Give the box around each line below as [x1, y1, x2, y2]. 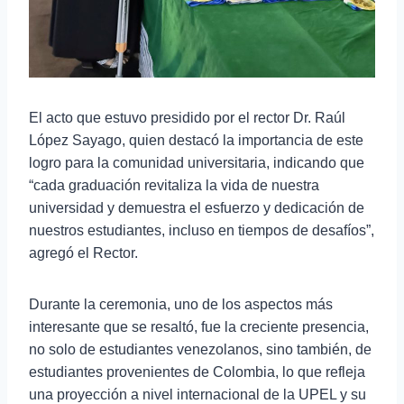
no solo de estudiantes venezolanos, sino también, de [29, 342, 372, 358]
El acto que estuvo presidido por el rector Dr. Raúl [29, 110, 345, 126]
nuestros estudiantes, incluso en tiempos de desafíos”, [29, 223, 374, 239]
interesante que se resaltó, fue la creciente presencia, [29, 319, 369, 335]
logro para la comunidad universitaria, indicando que [29, 155, 364, 171]
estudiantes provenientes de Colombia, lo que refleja [29, 364, 365, 381]
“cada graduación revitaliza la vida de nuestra [29, 178, 319, 194]
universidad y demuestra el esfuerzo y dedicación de [29, 200, 364, 216]
